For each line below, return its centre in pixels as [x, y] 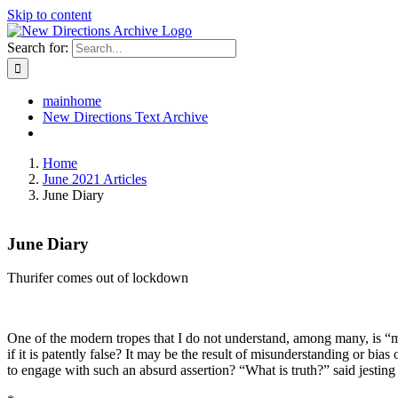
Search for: [38, 48]
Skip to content [49, 15]
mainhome [72, 101]
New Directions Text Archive [125, 117]
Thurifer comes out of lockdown [98, 278]
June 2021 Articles [95, 179]
